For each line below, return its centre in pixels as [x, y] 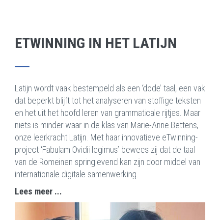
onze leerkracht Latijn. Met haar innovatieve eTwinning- [106, 137]
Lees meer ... [38, 191]
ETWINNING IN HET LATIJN [96, 43]
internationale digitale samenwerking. [77, 174]
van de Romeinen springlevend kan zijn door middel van [108, 162]
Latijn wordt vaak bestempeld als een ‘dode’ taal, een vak [110, 88]
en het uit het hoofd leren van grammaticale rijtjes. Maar [108, 113]
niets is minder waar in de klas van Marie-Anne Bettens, [107, 125]
